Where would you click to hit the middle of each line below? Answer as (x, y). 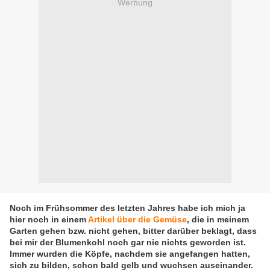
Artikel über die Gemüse (137, 220)
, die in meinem (218, 220)
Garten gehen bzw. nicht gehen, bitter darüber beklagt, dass (133, 231)
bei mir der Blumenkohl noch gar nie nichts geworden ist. (128, 243)
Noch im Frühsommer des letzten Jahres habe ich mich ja (127, 208)
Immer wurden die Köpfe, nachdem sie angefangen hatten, (130, 254)
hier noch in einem (49, 220)
